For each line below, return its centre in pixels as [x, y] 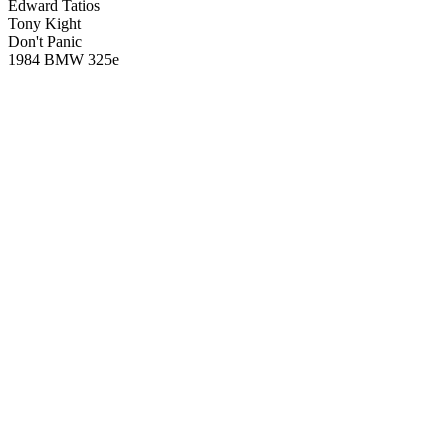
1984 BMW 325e [63, 59]
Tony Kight [44, 23]
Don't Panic [45, 41]
